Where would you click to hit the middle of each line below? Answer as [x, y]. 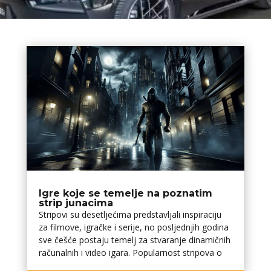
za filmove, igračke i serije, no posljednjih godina [133, 227]
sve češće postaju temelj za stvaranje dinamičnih [134, 240]
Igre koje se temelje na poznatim [125, 193]
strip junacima [76, 203]
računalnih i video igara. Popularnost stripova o [130, 252]
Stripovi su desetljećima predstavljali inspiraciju [130, 214]
